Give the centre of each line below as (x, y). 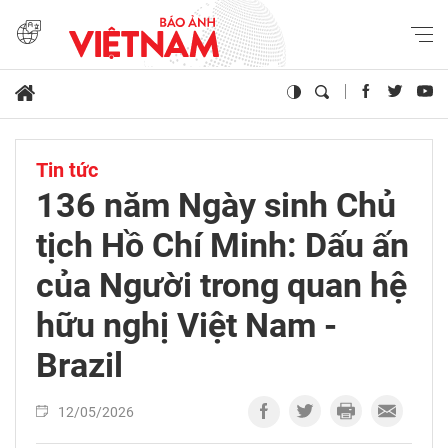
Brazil (79, 365)
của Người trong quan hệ (221, 285)
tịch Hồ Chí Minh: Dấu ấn (222, 245)
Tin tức (67, 170)
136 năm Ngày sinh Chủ (216, 205)
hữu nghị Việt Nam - (186, 325)
